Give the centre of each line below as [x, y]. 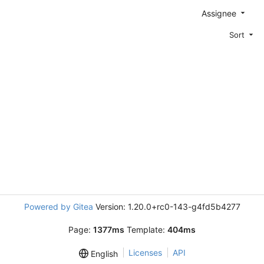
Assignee [220, 13]
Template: [146, 230]
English [103, 254]
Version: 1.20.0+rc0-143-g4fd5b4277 [166, 207]
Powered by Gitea [58, 207]
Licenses [145, 253]
